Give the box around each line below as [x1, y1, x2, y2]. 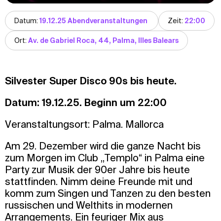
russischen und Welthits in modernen [5, 199, 173, 211]
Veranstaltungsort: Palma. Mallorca [5, 118, 166, 130]
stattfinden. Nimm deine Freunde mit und [5, 176, 192, 187]
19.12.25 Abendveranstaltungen [39, 17, 149, 25]
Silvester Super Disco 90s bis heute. [5, 75, 177, 87]
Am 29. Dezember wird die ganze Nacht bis [5, 140, 201, 152]
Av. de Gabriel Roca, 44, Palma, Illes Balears [28, 37, 179, 45]
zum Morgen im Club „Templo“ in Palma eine [5, 152, 205, 164]
